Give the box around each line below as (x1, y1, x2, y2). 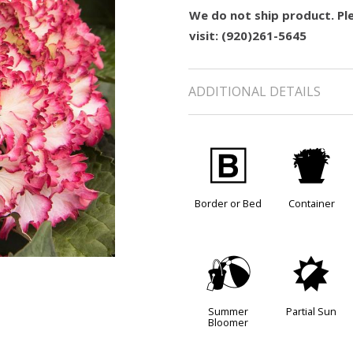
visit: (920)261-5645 (189, 28, 307, 43)
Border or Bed (195, 196, 262, 211)
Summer (208, 304, 249, 319)
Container (288, 196, 335, 211)
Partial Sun (286, 304, 337, 319)
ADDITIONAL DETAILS (188, 83, 321, 100)
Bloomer (208, 315, 249, 330)
